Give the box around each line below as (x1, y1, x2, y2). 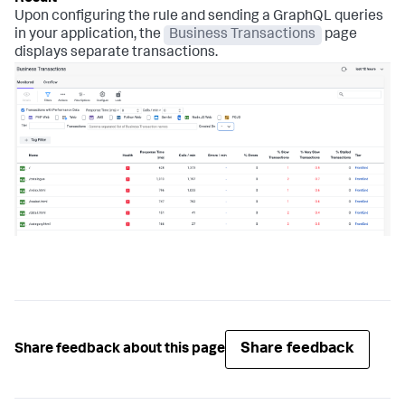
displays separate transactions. (14, 45, 218, 61)
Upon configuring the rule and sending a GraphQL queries (14, 9, 383, 24)
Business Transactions (169, 27, 316, 42)
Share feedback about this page (14, 342, 225, 357)
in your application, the (14, 27, 164, 42)
